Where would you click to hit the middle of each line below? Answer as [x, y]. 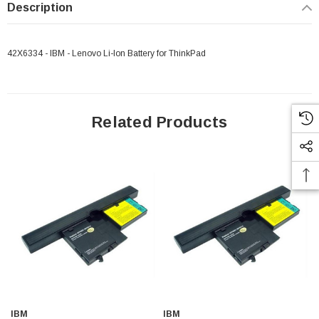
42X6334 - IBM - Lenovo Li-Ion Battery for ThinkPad [106, 54]
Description [40, 8]
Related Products [159, 122]
